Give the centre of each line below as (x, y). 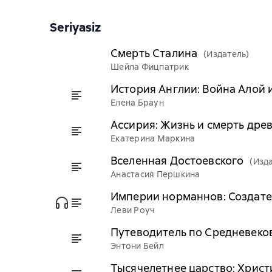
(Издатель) (226, 54)
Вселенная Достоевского (177, 161)
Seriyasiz (75, 27)
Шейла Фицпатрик (150, 67)
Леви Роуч (133, 210)
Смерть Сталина (154, 53)
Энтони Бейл (137, 246)
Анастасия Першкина (155, 174)
